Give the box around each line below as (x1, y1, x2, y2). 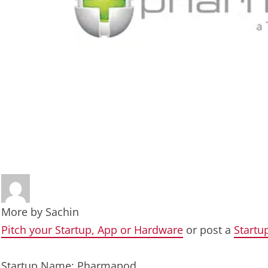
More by (1, 205, 45, 220)
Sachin (45, 205, 79, 220)
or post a (183, 223, 234, 237)
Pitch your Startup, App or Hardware (1, 223, 183, 237)
